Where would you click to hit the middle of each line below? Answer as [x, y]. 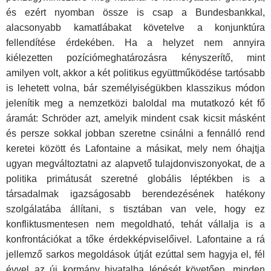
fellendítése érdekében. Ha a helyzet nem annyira [135, 43]
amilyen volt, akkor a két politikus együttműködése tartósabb [135, 73]
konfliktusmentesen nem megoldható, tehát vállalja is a [135, 224]
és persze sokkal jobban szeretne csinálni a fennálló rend [135, 134]
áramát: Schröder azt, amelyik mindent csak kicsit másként [135, 119]
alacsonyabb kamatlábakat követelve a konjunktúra [135, 28]
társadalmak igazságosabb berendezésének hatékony [135, 194]
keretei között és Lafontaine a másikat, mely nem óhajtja [135, 149]
